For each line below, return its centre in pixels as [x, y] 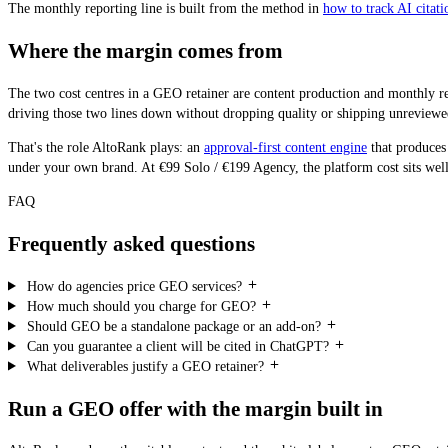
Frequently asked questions [131, 244]
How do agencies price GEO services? [134, 286]
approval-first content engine [285, 147]
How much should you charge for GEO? [141, 306]
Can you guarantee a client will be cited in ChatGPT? [177, 346]
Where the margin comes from [145, 51]
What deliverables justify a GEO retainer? [145, 366]
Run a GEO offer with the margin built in [195, 408]
